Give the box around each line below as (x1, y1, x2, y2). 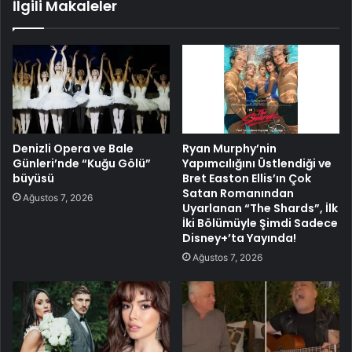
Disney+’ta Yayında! (182, 229, 296, 246)
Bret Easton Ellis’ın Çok (182, 170, 311, 186)
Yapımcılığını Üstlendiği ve (182, 155, 332, 171)
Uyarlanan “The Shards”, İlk (182, 200, 338, 216)
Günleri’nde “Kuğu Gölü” (13, 155, 151, 171)
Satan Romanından (182, 185, 294, 201)
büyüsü (13, 170, 54, 186)
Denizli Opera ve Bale (13, 140, 134, 156)
